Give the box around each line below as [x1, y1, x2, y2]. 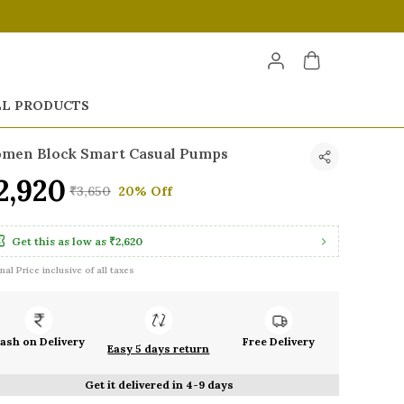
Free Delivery [243, 335, 316, 348]
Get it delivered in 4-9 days [84, 378, 234, 391]
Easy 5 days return [107, 342, 210, 355]
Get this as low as [12, 234, 106, 248]
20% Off [118, 183, 172, 199]
